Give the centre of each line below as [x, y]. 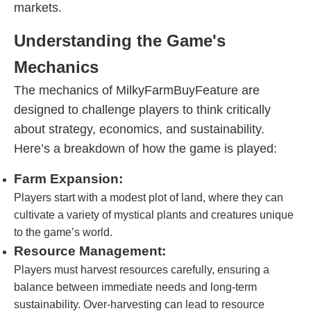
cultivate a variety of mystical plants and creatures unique [154, 215]
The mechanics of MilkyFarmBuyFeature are [137, 90]
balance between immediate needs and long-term [135, 287]
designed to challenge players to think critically [142, 110]
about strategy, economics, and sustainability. [139, 129]
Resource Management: [90, 251]
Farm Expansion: [68, 179]
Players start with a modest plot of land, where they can [149, 197]
